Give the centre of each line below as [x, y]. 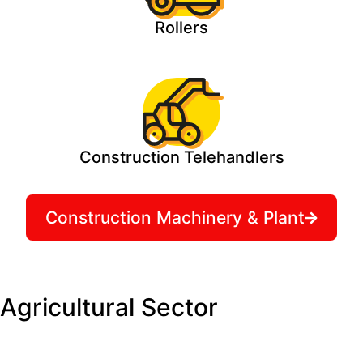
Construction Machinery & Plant [175, 218]
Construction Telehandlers [181, 158]
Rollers [181, 28]
